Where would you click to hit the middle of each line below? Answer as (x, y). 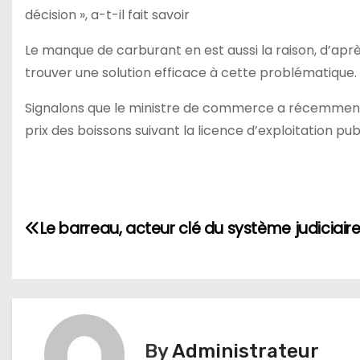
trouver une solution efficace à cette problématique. (191, 72)
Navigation (90, 208)
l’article (70, 275)
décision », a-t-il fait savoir (107, 14)
